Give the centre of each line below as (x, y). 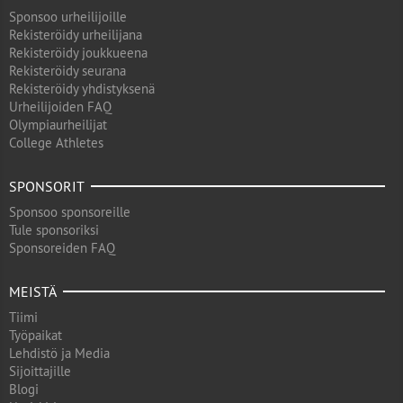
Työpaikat (36, 335)
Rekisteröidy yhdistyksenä (82, 89)
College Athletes (56, 143)
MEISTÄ (33, 291)
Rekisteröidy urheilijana (76, 35)
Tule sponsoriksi (54, 230)
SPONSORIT (47, 186)
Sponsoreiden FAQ (62, 248)
